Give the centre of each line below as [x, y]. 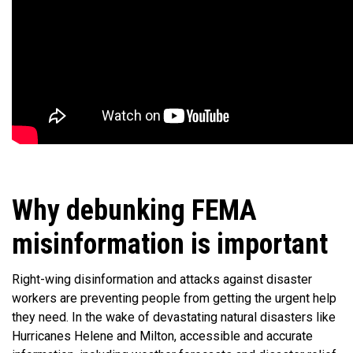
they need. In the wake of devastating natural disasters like [174, 318]
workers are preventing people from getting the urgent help [174, 299]
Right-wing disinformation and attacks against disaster [162, 280]
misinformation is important [170, 245]
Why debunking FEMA [134, 211]
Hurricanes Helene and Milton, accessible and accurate [162, 336]
